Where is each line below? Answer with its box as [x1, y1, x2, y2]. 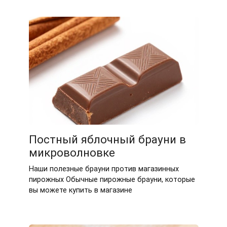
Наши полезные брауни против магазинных [28, 165, 179, 174]
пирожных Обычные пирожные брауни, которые [28, 175, 195, 184]
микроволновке [28, 146, 115, 160]
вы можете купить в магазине [28, 186, 132, 195]
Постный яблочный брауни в [28, 133, 186, 146]
